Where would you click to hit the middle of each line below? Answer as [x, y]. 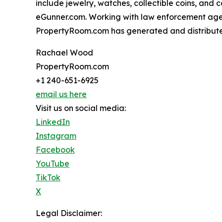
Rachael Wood [64, 53]
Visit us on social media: [81, 108]
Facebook [55, 150]
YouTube [53, 164]
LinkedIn [53, 122]
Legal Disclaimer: [69, 213]
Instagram [56, 136]
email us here [61, 94]
